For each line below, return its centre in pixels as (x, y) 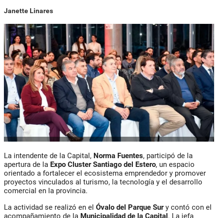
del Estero (140, 165)
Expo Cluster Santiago (86, 165)
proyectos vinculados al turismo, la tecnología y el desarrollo (103, 182)
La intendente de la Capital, (48, 156)
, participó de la (168, 156)
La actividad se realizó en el (49, 208)
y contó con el (188, 208)
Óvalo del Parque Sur (129, 208)
